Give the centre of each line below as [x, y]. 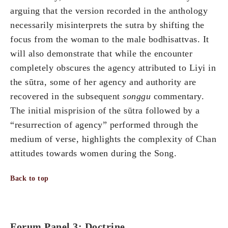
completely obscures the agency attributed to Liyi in [113, 68]
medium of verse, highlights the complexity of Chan [113, 139]
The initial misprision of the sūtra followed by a [105, 111]
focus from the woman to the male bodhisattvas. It [110, 39]
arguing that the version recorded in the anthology [109, 11]
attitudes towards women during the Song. [93, 153]
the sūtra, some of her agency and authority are [103, 82]
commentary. [179, 96]
